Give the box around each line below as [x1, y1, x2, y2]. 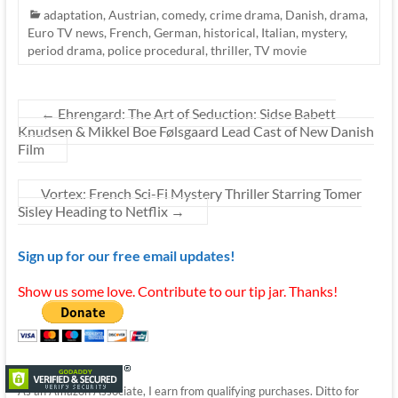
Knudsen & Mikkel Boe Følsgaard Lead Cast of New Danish [17, 122, 374, 139]
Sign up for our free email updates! [17, 246, 235, 264]
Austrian [107, 6, 156, 22]
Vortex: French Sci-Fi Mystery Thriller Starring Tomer [40, 184, 362, 202]
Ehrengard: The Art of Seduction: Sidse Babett [54, 104, 336, 122]
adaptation [43, 6, 103, 22]
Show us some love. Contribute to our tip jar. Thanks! [17, 282, 338, 299]
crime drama [209, 6, 280, 22]
